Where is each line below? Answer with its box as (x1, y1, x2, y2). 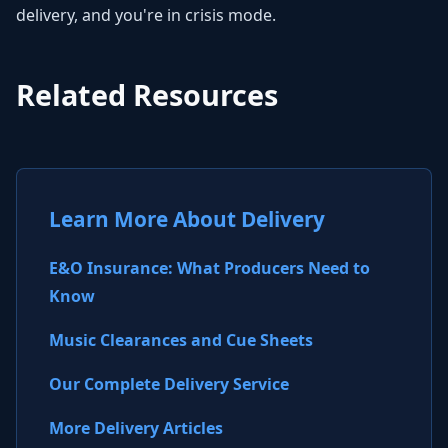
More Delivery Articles (49, 417, 223, 439)
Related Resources (16, 75, 278, 114)
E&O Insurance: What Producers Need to (49, 257, 370, 279)
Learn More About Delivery (49, 205, 325, 233)
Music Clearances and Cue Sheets (49, 329, 313, 351)
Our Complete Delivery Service (49, 373, 289, 395)
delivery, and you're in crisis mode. (16, 4, 276, 26)
